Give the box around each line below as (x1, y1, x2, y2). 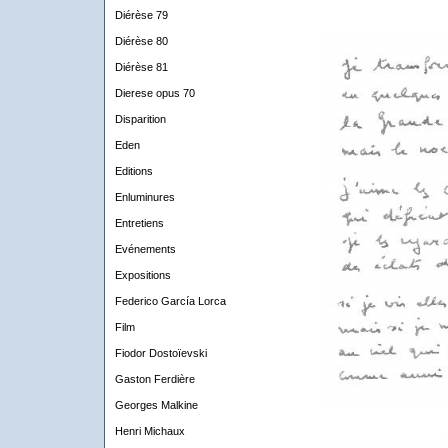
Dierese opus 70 (114, 87, 195, 99)
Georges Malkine (114, 399, 198, 411)
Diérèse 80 (114, 35, 168, 47)
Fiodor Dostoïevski (114, 347, 207, 359)
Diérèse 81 (114, 61, 168, 73)
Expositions (114, 269, 171, 281)
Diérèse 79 (114, 9, 168, 21)
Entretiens (114, 217, 164, 229)
